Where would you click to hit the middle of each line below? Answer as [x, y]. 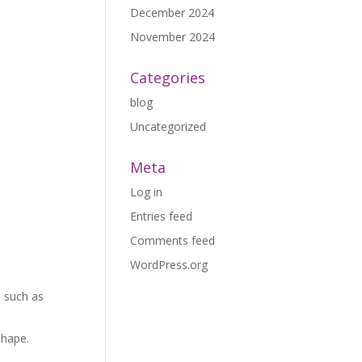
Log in [147, 192]
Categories [168, 78]
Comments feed [173, 240]
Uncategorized [168, 126]
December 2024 [173, 13]
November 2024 [173, 37]
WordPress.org [169, 265]
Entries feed [162, 216]
